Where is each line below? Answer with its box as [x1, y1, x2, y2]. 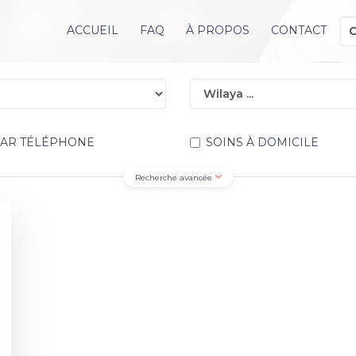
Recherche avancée [134, 172, 215, 183]
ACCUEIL [66, 23, 118, 37]
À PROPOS [185, 23, 250, 37]
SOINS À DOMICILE [206, 135, 319, 149]
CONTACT [270, 23, 327, 37]
